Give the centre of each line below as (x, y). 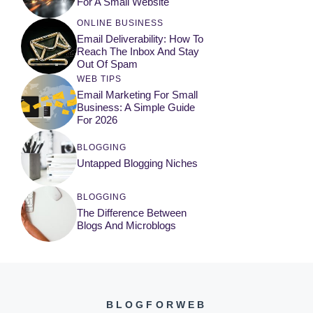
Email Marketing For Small (137, 94)
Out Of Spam (107, 64)
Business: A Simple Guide (136, 107)
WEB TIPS (99, 79)
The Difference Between (132, 212)
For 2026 (97, 119)
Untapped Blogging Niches (137, 163)
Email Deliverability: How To (140, 38)
